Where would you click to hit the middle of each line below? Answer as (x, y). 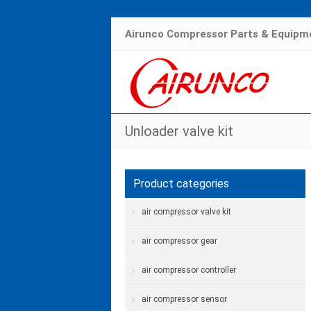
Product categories (181, 184)
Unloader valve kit (179, 131)
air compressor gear (179, 241)
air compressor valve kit (186, 212)
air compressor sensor (184, 299)
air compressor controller (189, 270)
